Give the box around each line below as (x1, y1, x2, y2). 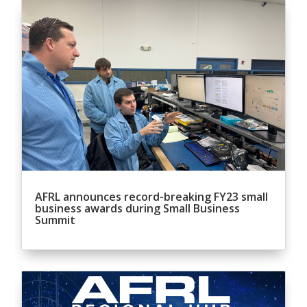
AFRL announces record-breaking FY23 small (35, 188, 269, 204)
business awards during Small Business (35, 200, 241, 216)
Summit (35, 212, 76, 228)
